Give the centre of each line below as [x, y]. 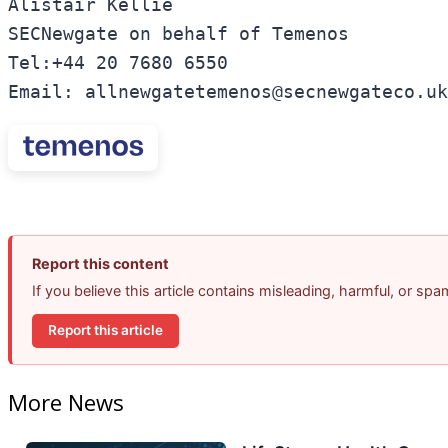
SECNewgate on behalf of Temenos [184, 34]
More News [66, 401]
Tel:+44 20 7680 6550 [123, 63]
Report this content [100, 263]
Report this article [105, 330]
